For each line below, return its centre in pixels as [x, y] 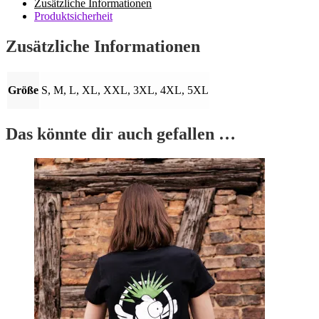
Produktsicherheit [73, 16]
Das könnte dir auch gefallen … [121, 134]
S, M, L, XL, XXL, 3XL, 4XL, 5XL [125, 90]
